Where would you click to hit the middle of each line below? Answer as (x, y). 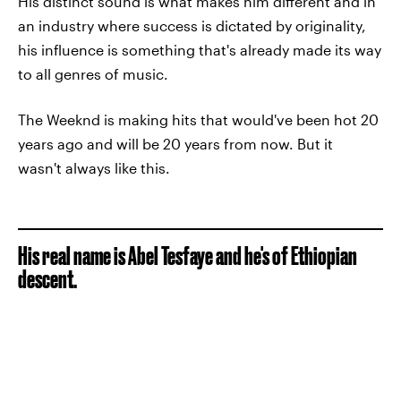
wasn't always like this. (94, 168)
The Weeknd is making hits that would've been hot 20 (198, 119)
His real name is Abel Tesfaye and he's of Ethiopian (188, 256)
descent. (47, 279)
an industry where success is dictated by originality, (192, 26)
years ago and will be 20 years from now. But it (175, 144)
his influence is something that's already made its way (200, 50)
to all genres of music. (93, 74)
